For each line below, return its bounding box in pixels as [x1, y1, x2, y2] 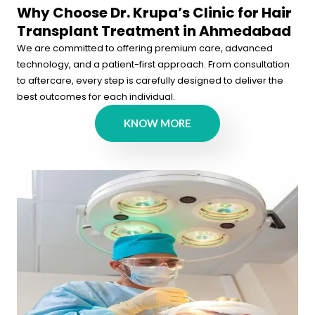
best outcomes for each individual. [17, 89, 175, 103]
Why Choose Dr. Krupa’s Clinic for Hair [17, 2, 292, 22]
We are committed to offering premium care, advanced [17, 41, 273, 55]
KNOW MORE [124, 116, 191, 129]
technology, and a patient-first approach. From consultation [17, 57, 290, 71]
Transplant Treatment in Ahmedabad [17, 20, 291, 41]
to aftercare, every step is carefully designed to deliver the [17, 73, 283, 87]
